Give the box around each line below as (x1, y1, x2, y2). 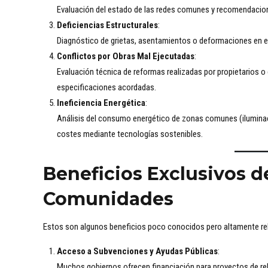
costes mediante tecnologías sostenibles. (56, 129, 203, 140)
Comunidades (43, 188, 173, 211)
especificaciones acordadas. (56, 82, 156, 93)
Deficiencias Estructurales (56, 20, 158, 31)
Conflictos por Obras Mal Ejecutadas (56, 51, 194, 62)
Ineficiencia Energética (56, 98, 145, 109)
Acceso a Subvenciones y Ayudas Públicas (56, 246, 218, 257)
